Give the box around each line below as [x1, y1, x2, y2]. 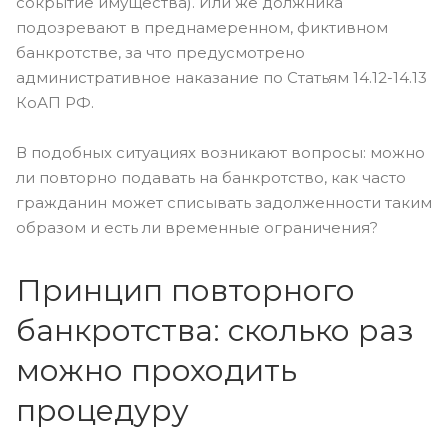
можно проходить [16, 352, 297, 389]
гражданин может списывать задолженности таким [16, 193, 432, 212]
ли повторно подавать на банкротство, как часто [16, 168, 406, 187]
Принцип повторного [16, 272, 355, 309]
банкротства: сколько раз [16, 312, 414, 349]
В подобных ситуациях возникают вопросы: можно [16, 143, 425, 162]
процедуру [16, 392, 189, 429]
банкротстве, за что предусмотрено [16, 43, 305, 62]
